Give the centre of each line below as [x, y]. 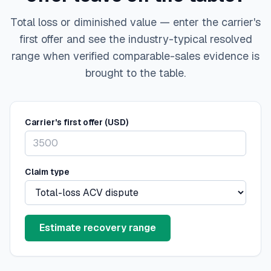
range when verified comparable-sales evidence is [135, 56]
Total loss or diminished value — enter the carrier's [135, 22]
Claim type [47, 172]
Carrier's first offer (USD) [77, 122]
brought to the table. [135, 73]
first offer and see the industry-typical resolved [135, 39]
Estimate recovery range [98, 228]
